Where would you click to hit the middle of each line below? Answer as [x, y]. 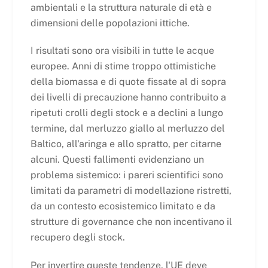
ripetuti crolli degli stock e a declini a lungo [127, 113]
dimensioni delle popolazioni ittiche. [110, 23]
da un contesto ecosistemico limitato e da [123, 206]
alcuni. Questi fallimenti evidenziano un [117, 160]
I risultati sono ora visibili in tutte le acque [122, 51]
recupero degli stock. [77, 237]
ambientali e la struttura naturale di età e [121, 7]
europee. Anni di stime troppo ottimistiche [123, 66]
